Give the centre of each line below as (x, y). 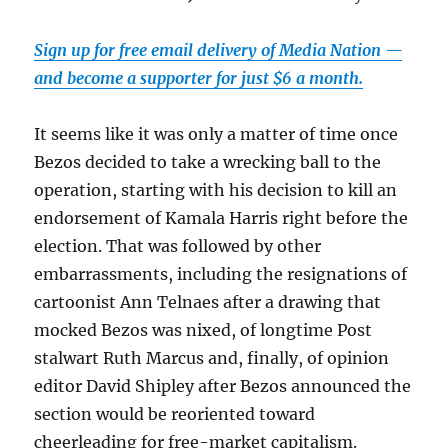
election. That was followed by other (178, 246)
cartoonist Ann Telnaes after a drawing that (208, 302)
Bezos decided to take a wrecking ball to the (208, 162)
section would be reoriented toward (175, 414)
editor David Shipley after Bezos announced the (223, 386)
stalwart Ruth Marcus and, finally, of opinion (212, 358)
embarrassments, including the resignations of (221, 274)
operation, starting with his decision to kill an (216, 190)
